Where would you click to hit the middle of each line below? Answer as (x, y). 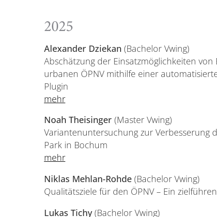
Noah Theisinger (78, 120)
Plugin (56, 86)
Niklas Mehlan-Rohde (89, 178)
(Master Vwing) (142, 120)
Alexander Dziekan (83, 48)
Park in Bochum (76, 145)
